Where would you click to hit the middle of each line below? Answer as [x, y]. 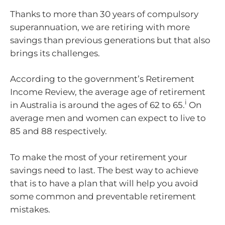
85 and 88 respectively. [59, 131]
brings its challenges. [55, 53]
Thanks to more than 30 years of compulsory [104, 14]
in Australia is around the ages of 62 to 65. [97, 105]
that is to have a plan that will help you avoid [104, 183]
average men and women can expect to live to [108, 118]
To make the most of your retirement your [99, 157]
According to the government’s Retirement [102, 79]
